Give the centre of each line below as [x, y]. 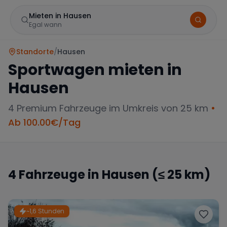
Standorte [35, 52]
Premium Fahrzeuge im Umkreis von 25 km [111, 108]
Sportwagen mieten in [95, 70]
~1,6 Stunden [45, 211]
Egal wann [45, 25]
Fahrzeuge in [59, 175]
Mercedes [49, 189]
